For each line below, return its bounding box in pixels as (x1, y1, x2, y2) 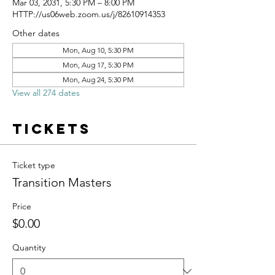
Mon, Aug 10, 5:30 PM (63, 45, 134, 55)
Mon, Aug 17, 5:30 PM (63, 60, 134, 69)
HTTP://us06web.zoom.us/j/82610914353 (12, 9, 165, 20)
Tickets (12, 120, 91, 137)
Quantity (12, 242, 45, 253)
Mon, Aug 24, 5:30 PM (63, 75, 134, 84)
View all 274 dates (12, 87, 80, 98)
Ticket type (12, 160, 55, 171)
